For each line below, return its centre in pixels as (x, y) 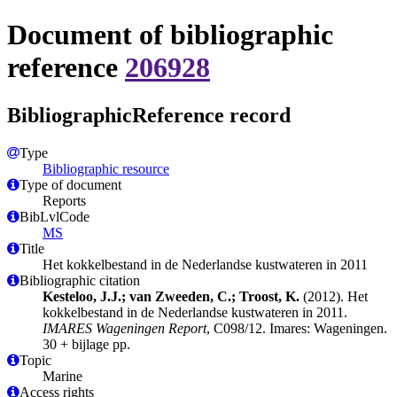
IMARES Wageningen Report (125, 328)
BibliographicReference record (149, 115)
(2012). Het (334, 296)
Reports (64, 200)
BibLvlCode (54, 216)
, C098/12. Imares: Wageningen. (297, 328)
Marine (62, 376)
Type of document (70, 184)
